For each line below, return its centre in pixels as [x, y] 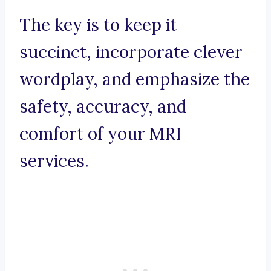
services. [54, 161]
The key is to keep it [98, 25]
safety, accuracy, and [103, 107]
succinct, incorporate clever [131, 52]
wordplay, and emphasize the [135, 80]
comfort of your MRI [100, 134]
